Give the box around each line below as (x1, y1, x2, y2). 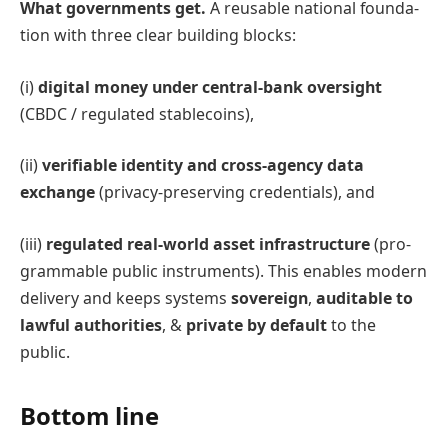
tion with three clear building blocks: (20, 24, 296, 46)
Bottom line (20, 398, 159, 432)
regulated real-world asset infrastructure (46, 232, 374, 255)
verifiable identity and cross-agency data (42, 154, 364, 177)
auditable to (316, 286, 413, 309)
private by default (186, 313, 331, 336)
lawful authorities (20, 313, 162, 336)
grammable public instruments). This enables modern (20, 259, 427, 282)
